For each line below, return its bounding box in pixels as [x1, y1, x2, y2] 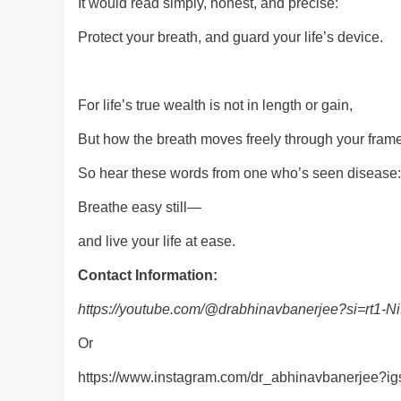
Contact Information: [78, 268, 218, 284]
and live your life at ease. [78, 234, 235, 250]
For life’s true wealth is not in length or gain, [78, 98, 353, 114]
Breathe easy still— [78, 200, 201, 216]
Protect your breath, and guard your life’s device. [78, 30, 383, 46]
